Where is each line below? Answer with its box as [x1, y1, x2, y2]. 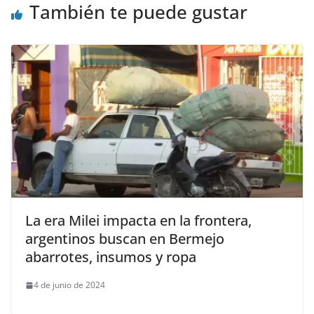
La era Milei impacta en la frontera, [25, 211, 252, 231]
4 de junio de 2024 [34, 279, 105, 292]
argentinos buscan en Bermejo [25, 229, 224, 249]
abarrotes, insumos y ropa [25, 247, 196, 267]
